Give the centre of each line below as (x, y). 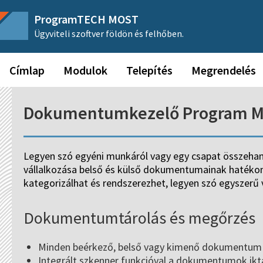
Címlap (27, 70)
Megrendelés (224, 70)
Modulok (85, 70)
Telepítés (149, 70)
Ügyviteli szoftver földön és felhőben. (109, 33)
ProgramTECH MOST (86, 19)
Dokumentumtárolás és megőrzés (139, 218)
